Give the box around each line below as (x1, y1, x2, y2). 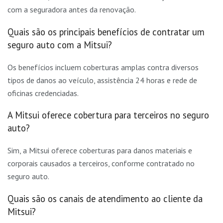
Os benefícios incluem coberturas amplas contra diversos (7, 62, 199, 72)
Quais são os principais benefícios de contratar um (7, 25, 205, 38)
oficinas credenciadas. (7, 88, 79, 98)
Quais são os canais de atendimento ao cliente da (7, 192, 203, 205)
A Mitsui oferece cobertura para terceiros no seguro (7, 109, 209, 121)
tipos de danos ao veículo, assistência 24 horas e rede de (7, 75, 197, 85)
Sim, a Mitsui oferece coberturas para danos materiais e (7, 145, 192, 156)
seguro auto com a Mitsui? (7, 38, 112, 51)
